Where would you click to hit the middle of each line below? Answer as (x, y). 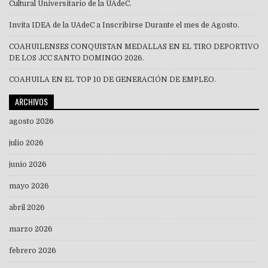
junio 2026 (28, 165)
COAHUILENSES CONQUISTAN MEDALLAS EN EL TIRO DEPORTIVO (134, 47)
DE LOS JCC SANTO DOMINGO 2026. (77, 58)
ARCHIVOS (31, 102)
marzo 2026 (31, 229)
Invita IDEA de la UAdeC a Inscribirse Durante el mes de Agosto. (124, 25)
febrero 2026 (33, 251)
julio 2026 (26, 143)
